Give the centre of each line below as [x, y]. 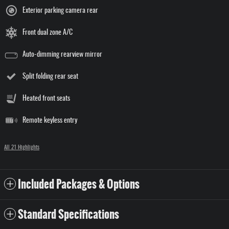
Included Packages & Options [79, 185]
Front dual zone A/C [48, 33]
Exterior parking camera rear [60, 11]
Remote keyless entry [50, 121]
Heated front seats [46, 99]
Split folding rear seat [50, 77]
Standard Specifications [68, 215]
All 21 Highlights [22, 148]
